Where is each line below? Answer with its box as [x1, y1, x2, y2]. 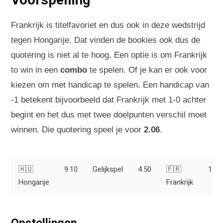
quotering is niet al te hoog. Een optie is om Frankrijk [11, 50, 207, 60]
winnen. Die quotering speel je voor [11, 124, 144, 134]
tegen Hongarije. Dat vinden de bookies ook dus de [11, 35, 200, 45]
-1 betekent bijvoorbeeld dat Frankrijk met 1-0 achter [11, 95, 206, 105]
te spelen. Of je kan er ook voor [87, 65, 207, 75]
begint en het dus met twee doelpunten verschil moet [11, 110, 207, 119]
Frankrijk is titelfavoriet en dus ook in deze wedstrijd [11, 20, 205, 30]
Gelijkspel [93, 164, 123, 174]
